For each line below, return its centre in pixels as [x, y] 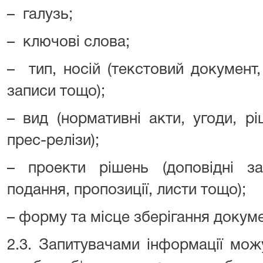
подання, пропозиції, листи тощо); [127, 190]
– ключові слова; [68, 42]
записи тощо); [56, 92]
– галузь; [40, 15]
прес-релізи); [53, 141]
